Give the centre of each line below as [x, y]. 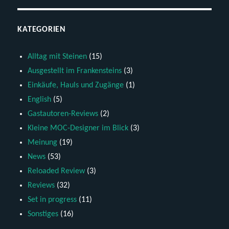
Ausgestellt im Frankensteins [75, 71]
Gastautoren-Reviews [63, 114]
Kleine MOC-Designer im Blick [78, 128]
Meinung [43, 142]
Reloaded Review [56, 171]
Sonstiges [43, 214]
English [40, 99]
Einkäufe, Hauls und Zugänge [76, 85]
